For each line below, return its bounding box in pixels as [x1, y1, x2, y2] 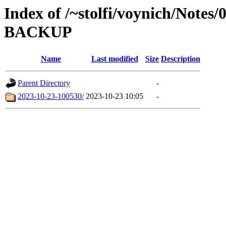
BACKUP [4, 23, 72, 41]
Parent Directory [18, 79, 70, 88]
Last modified [91, 54, 138, 64]
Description [161, 54, 200, 64]
